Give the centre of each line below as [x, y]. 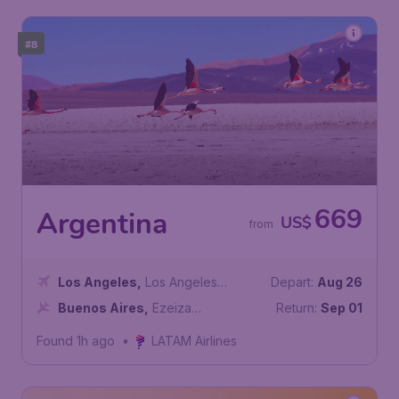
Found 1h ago [76, 341]
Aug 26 [340, 282]
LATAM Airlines [195, 341]
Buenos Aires [101, 308]
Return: [297, 308]
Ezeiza [172, 308]
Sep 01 [342, 308]
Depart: [292, 282]
